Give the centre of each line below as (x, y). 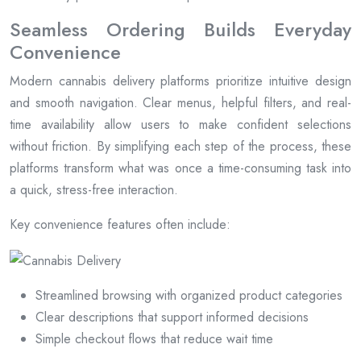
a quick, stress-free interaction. (94, 190)
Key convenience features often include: (120, 224)
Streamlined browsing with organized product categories (189, 295)
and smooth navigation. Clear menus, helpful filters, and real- (180, 103)
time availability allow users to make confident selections (180, 124)
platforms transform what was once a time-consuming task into (180, 168)
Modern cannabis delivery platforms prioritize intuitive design (180, 81)
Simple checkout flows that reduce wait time (154, 338)
